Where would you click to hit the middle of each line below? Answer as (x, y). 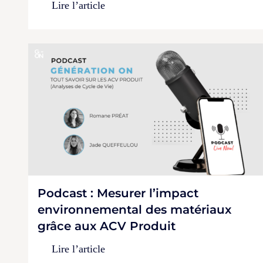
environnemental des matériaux (134, 210)
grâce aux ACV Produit (107, 226)
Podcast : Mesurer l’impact (118, 193)
